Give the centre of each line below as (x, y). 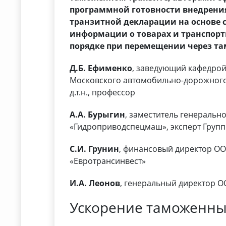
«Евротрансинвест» (108, 161)
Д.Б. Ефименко (101, 68)
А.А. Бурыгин (98, 115)
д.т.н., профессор (103, 93)
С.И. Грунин (95, 149)
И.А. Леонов (95, 183)
